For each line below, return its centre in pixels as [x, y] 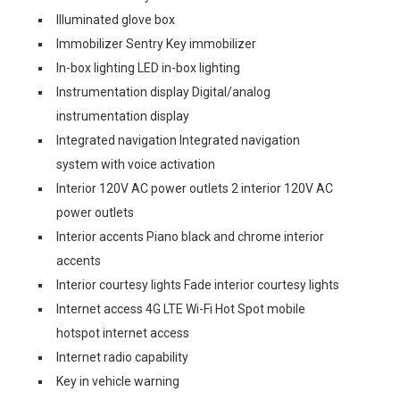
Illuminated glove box [116, 19]
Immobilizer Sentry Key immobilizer [156, 43]
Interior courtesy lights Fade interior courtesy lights [198, 284]
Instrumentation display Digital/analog [163, 92]
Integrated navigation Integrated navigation [178, 140]
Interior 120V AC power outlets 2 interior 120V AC [195, 188]
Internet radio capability [122, 357]
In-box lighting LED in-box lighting [148, 67]
